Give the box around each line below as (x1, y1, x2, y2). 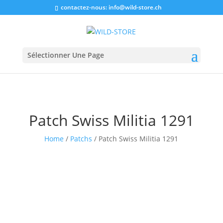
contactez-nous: (60, 3, 109, 11)
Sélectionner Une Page (27, 50, 104, 60)
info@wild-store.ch (108, 3, 162, 11)
